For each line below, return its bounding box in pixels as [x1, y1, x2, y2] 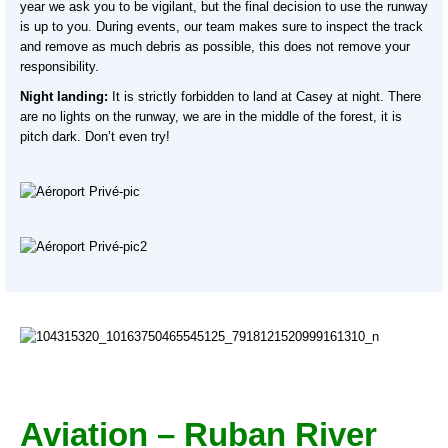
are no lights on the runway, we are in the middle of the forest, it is [20, 109, 402, 124]
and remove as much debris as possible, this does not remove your [20, 39, 410, 54]
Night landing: [20, 89, 108, 104]
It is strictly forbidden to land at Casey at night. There [108, 89, 421, 104]
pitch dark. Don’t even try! [20, 129, 170, 144]
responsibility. [20, 59, 99, 74]
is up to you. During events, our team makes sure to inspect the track [20, 19, 423, 34]
